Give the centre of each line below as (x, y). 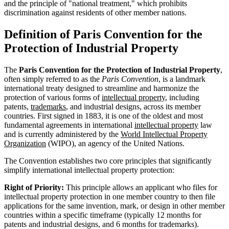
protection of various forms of (53, 97)
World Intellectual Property (164, 134)
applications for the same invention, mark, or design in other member (114, 205)
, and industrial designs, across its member (133, 106)
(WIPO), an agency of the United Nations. (115, 143)
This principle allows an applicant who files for (141, 187)
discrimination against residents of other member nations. (95, 12)
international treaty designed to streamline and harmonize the (101, 88)
